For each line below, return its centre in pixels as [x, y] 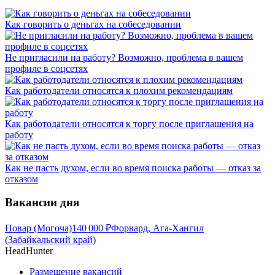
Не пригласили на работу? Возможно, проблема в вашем [124, 57]
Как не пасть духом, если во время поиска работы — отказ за [133, 168]
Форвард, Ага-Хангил [157, 228]
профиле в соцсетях [46, 68]
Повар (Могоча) [38, 228]
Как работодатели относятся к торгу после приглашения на [129, 123]
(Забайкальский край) [50, 240]
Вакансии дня [42, 203]
